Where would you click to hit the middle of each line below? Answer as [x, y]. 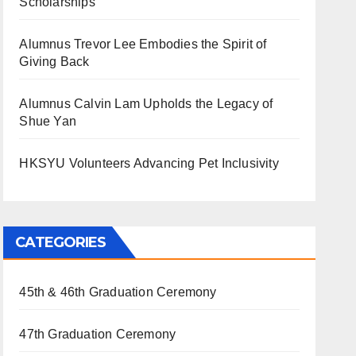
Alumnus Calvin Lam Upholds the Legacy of [146, 104]
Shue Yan [48, 121]
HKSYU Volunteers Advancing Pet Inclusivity [149, 163]
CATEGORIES [61, 242]
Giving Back [54, 62]
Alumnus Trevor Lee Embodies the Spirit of [143, 44]
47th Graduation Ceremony [98, 334]
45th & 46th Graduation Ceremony [118, 292]
